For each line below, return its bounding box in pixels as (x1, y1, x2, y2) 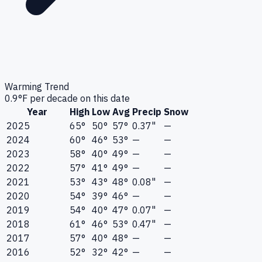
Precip (132, 106, 161, 118)
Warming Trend (5, 81, 69, 93)
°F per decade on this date (18, 92, 130, 105)
